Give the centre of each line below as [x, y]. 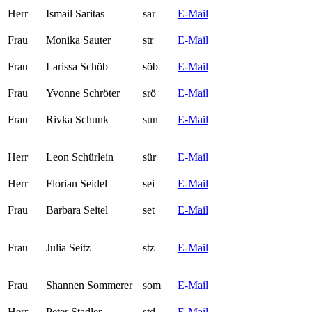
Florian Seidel [77, 183]
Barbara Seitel [77, 210]
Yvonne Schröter [83, 93]
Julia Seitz [68, 247]
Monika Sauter [78, 40]
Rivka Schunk [77, 119]
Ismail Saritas [75, 13]
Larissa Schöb [77, 66]
